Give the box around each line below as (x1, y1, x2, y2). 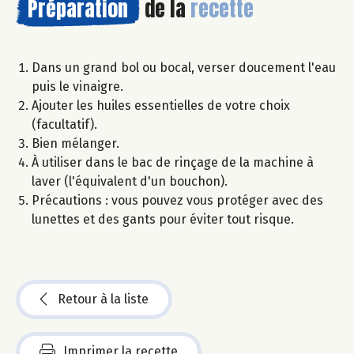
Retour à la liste (58, 291, 149, 307)
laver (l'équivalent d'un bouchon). (32, 173, 228, 189)
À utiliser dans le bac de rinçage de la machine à (32, 154, 314, 170)
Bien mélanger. (32, 135, 119, 151)
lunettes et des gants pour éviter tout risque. (32, 211, 294, 227)
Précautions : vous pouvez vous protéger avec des (32, 192, 323, 208)
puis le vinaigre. (32, 78, 123, 94)
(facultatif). (32, 116, 97, 132)
